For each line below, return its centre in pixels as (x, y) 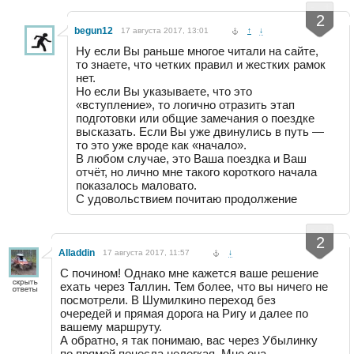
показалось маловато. (136, 185)
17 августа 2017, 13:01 (165, 30)
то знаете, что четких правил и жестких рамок (201, 64)
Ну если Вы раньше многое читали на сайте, (197, 51)
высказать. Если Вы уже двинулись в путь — (200, 131)
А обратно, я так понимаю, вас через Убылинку (189, 340)
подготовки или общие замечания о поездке (195, 118)
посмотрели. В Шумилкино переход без (168, 299)
